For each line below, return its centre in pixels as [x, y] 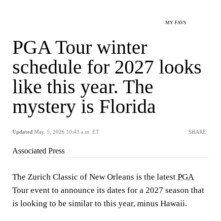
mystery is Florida [84, 106]
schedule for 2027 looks [107, 67]
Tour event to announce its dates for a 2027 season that [108, 190]
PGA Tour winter [80, 47]
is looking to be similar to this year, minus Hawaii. [100, 203]
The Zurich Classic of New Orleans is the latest [95, 177]
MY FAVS [176, 22]
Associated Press [38, 151]
